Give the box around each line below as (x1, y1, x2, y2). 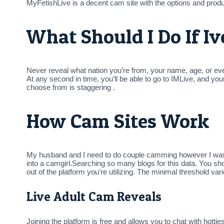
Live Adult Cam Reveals (26, 189, 161, 204)
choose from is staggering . (26, 83, 115, 92)
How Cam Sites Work (26, 108, 209, 133)
